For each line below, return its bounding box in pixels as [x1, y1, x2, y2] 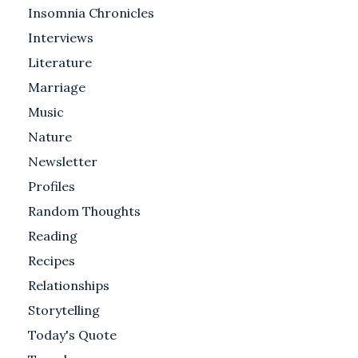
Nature [28, 129, 72, 145]
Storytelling [28, 302, 100, 319]
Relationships [28, 277, 109, 294]
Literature [28, 54, 92, 71]
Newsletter [28, 153, 97, 170]
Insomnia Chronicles [28, 5, 154, 22]
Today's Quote [28, 327, 117, 344]
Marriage [28, 79, 86, 96]
